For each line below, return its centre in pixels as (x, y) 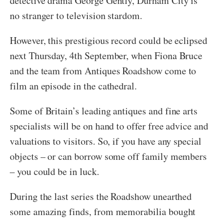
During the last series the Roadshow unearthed (101, 197)
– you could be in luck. (55, 172)
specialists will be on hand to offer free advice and (109, 126)
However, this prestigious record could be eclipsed (109, 41)
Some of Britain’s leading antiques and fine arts (104, 111)
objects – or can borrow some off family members (109, 156)
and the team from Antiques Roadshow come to (103, 71)
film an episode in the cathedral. (74, 86)
